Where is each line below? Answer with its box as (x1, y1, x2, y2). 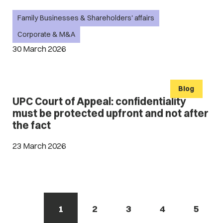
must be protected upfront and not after (12, 107, 209, 120)
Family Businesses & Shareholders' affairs (17, 13, 155, 22)
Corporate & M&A (17, 30, 76, 39)
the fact (12, 119, 51, 132)
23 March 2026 (12, 140, 66, 151)
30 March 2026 (12, 44, 66, 54)
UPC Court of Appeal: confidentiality (12, 95, 186, 108)
